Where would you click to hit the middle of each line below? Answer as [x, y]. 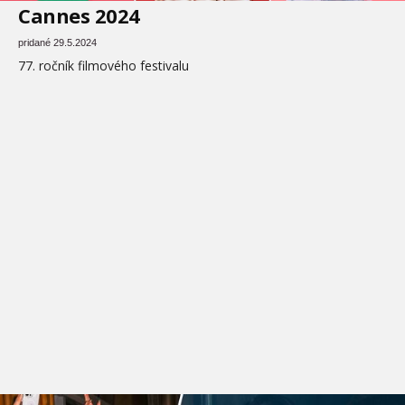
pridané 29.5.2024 [57, 42]
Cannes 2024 [79, 15]
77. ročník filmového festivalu [104, 66]
